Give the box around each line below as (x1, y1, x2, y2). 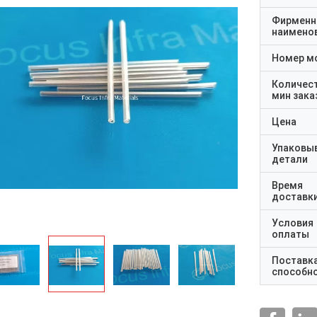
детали (272, 154, 308, 165)
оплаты (272, 229, 309, 240)
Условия (272, 217, 313, 229)
